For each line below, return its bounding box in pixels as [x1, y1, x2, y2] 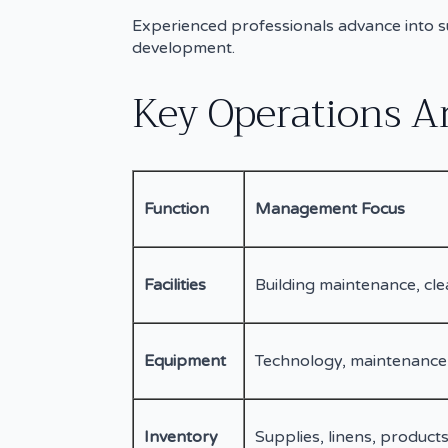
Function [144, 198, 209, 219]
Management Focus [255, 198, 405, 219]
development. [132, 37, 235, 58]
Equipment [144, 350, 226, 371]
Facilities [144, 274, 206, 295]
